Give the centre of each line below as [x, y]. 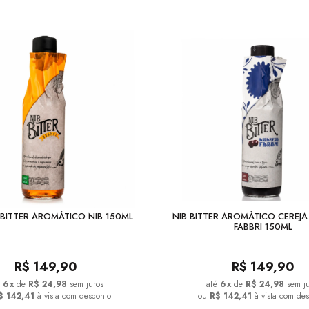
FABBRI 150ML [263, 227]
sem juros [86, 284]
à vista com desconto [73, 296]
